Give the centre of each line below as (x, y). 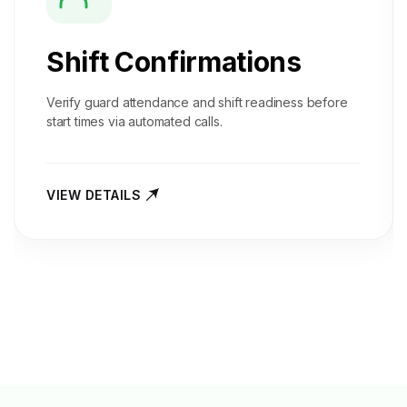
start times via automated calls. (134, 121)
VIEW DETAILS (94, 195)
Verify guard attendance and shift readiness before (197, 102)
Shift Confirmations (174, 62)
